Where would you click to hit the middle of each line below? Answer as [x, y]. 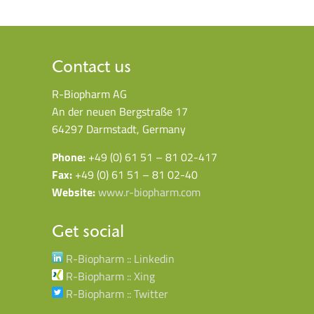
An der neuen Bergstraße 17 [120, 111]
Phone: [69, 157]
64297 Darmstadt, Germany [119, 129]
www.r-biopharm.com [150, 192]
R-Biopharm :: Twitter [116, 293]
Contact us [92, 66]
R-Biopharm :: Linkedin [119, 258]
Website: [74, 192]
